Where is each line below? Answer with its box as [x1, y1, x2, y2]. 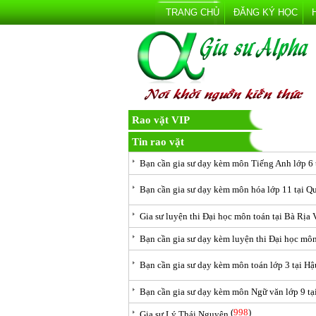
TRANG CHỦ [166, 7, 219, 18]
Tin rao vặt [132, 136, 184, 147]
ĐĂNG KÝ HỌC [233, 7, 298, 18]
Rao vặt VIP [132, 114, 190, 126]
